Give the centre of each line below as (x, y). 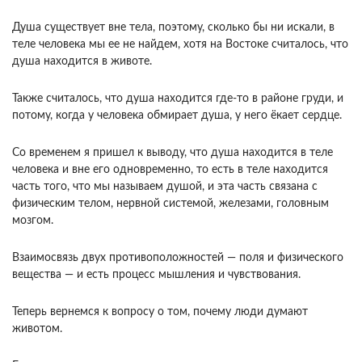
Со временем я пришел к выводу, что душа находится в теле (173, 153)
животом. (37, 329)
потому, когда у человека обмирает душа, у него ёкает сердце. (177, 116)
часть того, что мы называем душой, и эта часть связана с (165, 187)
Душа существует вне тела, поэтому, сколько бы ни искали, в (173, 28)
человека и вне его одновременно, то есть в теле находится (170, 170)
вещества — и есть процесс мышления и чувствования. (156, 275)
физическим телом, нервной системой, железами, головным (170, 204)
